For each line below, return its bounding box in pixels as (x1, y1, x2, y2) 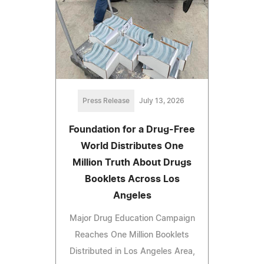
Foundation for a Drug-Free (69, 125, 195, 135)
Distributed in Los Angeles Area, (69, 247, 195, 256)
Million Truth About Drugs (72, 158, 192, 168)
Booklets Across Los (84, 174, 180, 184)
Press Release (82, 97, 130, 105)
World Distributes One (80, 141, 184, 151)
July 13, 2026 (138, 97, 184, 105)
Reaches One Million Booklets (75, 231, 189, 240)
